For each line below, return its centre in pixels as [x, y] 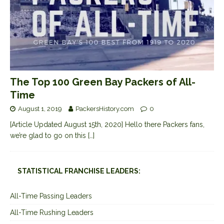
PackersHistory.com [105, 109]
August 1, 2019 [40, 109]
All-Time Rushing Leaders [52, 213]
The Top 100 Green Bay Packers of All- [103, 82]
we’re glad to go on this [49, 136]
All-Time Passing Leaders [51, 196]
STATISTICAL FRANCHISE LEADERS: [79, 171]
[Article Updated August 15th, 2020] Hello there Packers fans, [107, 125]
